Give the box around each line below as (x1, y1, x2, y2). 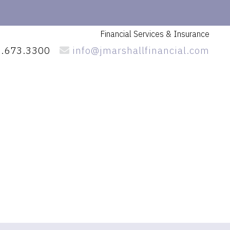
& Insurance (165, 29, 209, 39)
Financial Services (100, 29, 166, 39)
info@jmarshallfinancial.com (69, 44, 209, 56)
